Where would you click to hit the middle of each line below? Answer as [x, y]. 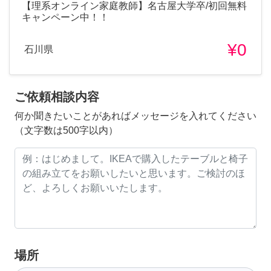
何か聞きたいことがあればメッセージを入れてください [135, 116]
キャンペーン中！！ [65, 17]
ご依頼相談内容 [57, 96]
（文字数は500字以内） [66, 130]
